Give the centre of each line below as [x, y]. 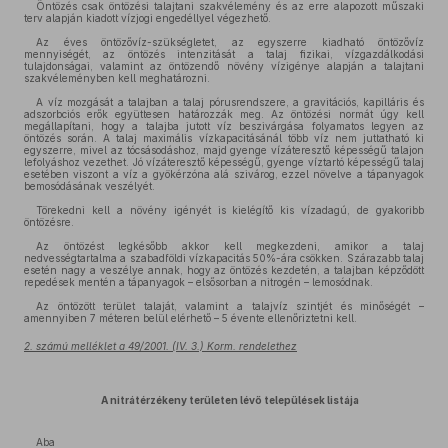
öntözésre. [49, 222]
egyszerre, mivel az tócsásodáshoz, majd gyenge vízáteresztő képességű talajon [224, 150]
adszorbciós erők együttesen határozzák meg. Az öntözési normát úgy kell [224, 114]
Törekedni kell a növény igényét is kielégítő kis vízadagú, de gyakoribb [230, 210]
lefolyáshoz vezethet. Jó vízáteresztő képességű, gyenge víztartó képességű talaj [224, 162]
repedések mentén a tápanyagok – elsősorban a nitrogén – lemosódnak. [198, 282]
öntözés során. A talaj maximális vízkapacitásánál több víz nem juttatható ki [224, 138]
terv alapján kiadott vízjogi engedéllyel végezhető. [147, 18]
